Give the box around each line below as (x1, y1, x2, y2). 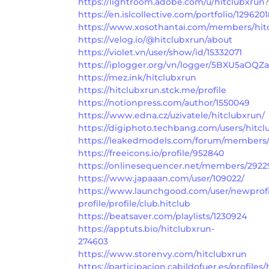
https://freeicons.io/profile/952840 (78, 147, 224, 159)
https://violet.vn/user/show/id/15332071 (78, 46, 242, 58)
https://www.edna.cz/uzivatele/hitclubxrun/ (78, 109, 265, 121)
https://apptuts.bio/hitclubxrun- (78, 223, 214, 234)
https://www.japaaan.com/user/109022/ (78, 172, 244, 184)
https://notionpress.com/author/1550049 (78, 97, 250, 108)
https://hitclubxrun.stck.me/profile (78, 84, 226, 95)
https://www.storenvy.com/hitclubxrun (78, 248, 247, 259)
